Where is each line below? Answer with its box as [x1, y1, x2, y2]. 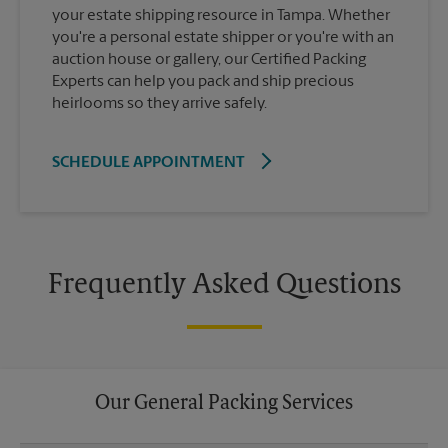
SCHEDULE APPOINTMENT [52, 155, 245, 172]
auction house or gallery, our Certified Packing [52, 52, 366, 69]
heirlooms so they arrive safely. [52, 96, 267, 113]
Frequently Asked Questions [47, 272, 401, 301]
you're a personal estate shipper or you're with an [52, 30, 394, 47]
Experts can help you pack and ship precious [52, 74, 354, 91]
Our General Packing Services [95, 394, 353, 415]
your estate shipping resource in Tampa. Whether [52, 8, 390, 25]
